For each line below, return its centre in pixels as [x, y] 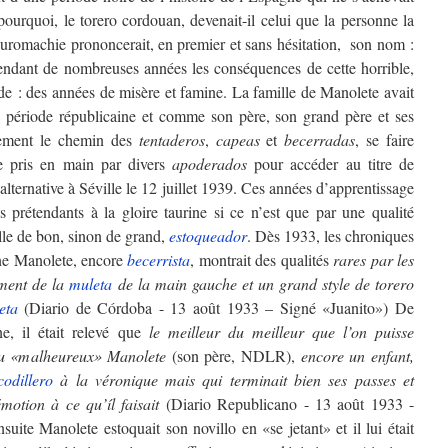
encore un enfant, [357, 355]
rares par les [374, 259]
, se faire [385, 139]
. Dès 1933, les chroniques [330, 235]
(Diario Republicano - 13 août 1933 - [289, 403]
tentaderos [171, 139]
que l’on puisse [363, 331]
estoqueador [208, 235]
